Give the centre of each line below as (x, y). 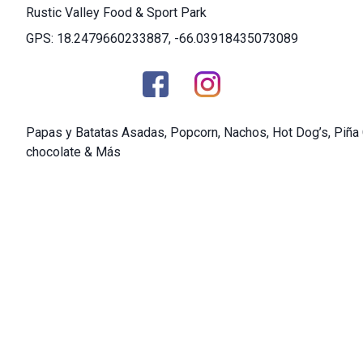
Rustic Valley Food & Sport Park (116, 13)
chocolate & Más (73, 152)
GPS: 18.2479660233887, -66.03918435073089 (162, 38)
